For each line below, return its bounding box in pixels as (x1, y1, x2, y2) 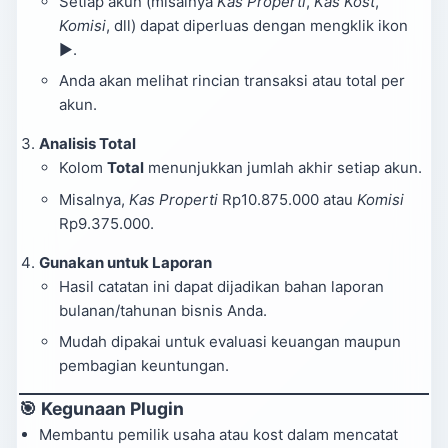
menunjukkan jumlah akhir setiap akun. (144, 158, 422, 177)
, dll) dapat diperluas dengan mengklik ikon (106, 15, 408, 35)
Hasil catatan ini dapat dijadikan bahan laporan (59, 276, 384, 296)
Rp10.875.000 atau (218, 189, 357, 209)
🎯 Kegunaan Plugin (19, 398, 184, 419)
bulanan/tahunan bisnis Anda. (59, 300, 267, 320)
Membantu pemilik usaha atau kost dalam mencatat (39, 425, 398, 444)
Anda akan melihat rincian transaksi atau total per (59, 71, 405, 90)
